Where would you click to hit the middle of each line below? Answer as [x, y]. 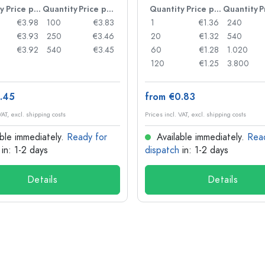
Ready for [87, 137]
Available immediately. [201, 137]
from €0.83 [170, 97]
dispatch [162, 150]
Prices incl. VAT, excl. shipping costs [195, 114]
